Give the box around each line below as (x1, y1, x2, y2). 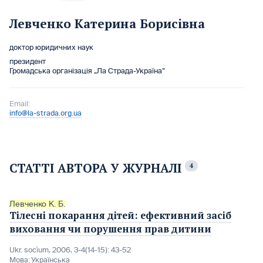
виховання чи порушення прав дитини (9, 222, 211, 235)
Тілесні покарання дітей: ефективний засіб (9, 208, 231, 222)
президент (9, 58, 46, 66)
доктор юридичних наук (9, 43, 93, 52)
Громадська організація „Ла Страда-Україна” (9, 67, 165, 75)
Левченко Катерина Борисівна (9, 15, 205, 32)
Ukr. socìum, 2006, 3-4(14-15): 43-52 (9, 245, 131, 254)
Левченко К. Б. (9, 199, 65, 208)
